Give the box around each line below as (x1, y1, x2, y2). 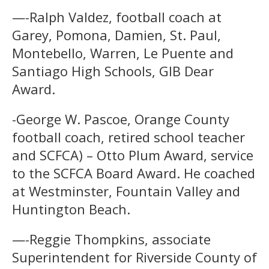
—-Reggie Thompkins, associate (12, 229, 211, 248)
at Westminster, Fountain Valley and (12, 181, 240, 200)
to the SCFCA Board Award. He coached (12, 163, 255, 182)
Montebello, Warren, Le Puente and (12, 43, 234, 62)
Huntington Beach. (12, 199, 130, 218)
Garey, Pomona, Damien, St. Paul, (12, 25, 221, 44)
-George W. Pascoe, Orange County (12, 109, 229, 128)
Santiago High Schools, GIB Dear (12, 61, 214, 80)
